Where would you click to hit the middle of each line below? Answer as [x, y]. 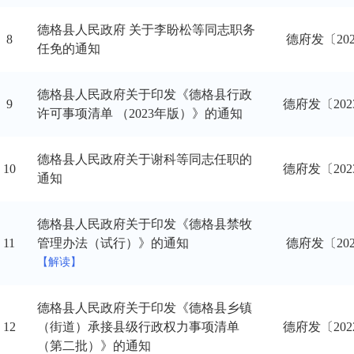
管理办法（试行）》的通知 [113, 243]
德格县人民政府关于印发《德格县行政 [144, 94]
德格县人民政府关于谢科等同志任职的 [144, 159]
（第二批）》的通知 [94, 346]
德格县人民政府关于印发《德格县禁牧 [144, 224]
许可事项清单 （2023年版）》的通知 [139, 113]
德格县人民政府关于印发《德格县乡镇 [144, 308]
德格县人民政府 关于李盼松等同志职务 [146, 30]
